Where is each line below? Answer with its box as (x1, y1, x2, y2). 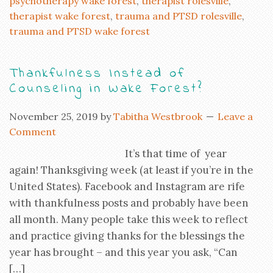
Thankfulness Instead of (9, 64, 185, 83)
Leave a (218, 110, 253, 122)
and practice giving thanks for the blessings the (9, 229, 245, 243)
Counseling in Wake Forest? (9, 79, 204, 98)
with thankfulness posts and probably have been (9, 196, 249, 210)
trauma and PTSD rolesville (115, 9, 242, 22)
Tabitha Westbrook (113, 110, 202, 122)
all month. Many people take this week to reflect (9, 212, 248, 226)
